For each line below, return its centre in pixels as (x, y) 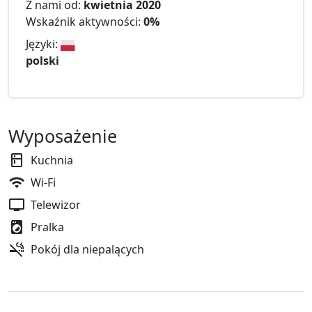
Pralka (47, 227)
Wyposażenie (63, 136)
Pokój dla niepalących (87, 250)
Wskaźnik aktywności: (85, 22)
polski (42, 61)
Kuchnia (52, 161)
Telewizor (56, 205)
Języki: (43, 44)
